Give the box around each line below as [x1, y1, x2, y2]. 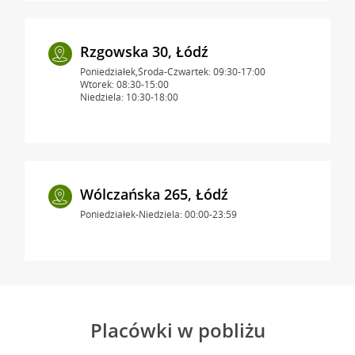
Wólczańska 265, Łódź [79, 184, 228, 204]
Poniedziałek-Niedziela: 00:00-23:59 [79, 207, 237, 221]
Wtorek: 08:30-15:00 [79, 77, 169, 91]
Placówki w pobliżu [90, 316, 265, 343]
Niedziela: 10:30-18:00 [79, 90, 178, 104]
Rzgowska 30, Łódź [79, 41, 208, 61]
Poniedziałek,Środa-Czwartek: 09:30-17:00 [79, 64, 265, 78]
